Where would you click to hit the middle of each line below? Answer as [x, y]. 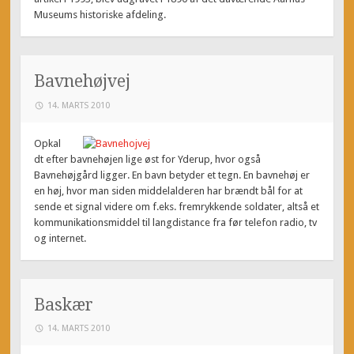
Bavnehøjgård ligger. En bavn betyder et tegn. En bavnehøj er [172, 175]
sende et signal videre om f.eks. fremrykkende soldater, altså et [177, 206]
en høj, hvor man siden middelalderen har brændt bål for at [169, 190]
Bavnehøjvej [83, 81]
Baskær [64, 304]
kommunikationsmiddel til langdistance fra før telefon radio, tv [176, 222]
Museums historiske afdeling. [100, 15]
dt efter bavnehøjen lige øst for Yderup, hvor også [148, 159]
